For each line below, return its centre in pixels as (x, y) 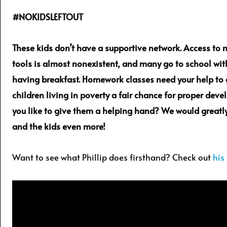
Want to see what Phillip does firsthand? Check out (112, 157)
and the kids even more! (59, 126)
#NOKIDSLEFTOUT (48, 17)
